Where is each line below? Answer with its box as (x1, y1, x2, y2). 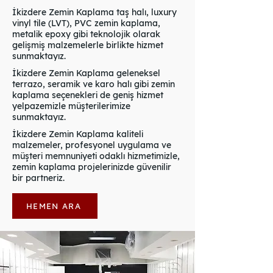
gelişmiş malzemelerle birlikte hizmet (12, 40, 163, 51)
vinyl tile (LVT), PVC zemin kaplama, (12, 18, 160, 29)
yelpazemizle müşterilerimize (12, 101, 130, 112)
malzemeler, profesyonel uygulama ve (12, 140, 171, 151)
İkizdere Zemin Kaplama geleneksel (12, 68, 160, 79)
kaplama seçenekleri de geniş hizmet (12, 90, 163, 101)
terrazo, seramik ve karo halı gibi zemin (12, 79, 175, 90)
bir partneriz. (12, 172, 65, 183)
